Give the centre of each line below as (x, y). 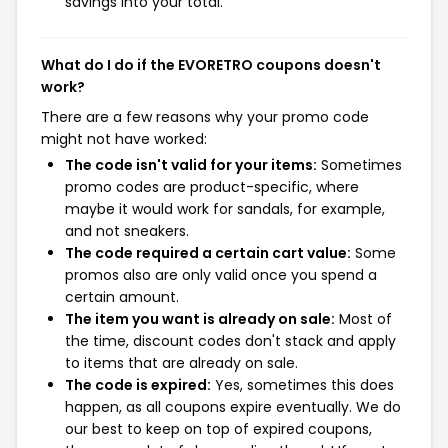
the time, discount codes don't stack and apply (230, 340)
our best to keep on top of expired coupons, (218, 428)
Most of (363, 318)
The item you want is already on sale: (200, 318)
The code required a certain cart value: (208, 252)
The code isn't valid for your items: (191, 164)
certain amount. (122, 296)
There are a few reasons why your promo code (205, 116)
